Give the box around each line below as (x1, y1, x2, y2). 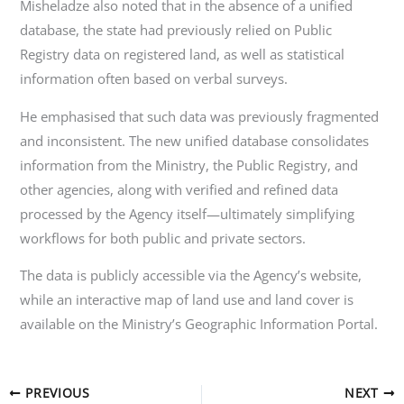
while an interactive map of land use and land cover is (20, 290, 354, 309)
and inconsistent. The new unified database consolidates (20, 131, 370, 150)
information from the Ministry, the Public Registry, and (20, 155, 359, 174)
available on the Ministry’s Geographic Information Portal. (20, 315, 379, 334)
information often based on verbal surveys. (20, 69, 289, 88)
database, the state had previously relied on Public (20, 21, 333, 40)
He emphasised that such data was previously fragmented (20, 106, 380, 125)
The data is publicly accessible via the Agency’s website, (20, 266, 363, 285)
